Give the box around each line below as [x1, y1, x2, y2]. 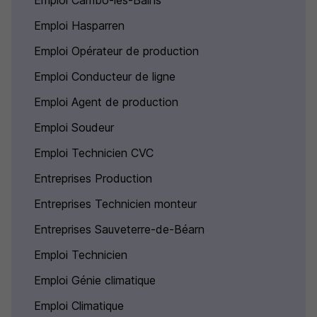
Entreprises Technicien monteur [34, 197, 197, 211]
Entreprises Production [34, 171, 152, 185]
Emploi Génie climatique [34, 273, 156, 287]
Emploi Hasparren [34, 18, 125, 33]
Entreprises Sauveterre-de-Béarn [34, 222, 204, 236]
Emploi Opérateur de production [34, 44, 199, 58]
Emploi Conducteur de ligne [34, 69, 175, 83]
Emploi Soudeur [34, 120, 114, 134]
